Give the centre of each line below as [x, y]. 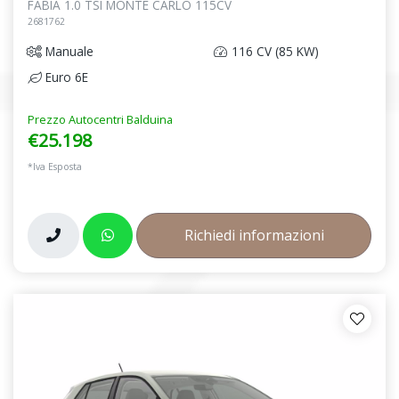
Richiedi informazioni [254, 235]
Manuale [68, 51]
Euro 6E [65, 77]
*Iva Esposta [55, 166]
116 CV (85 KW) [273, 51]
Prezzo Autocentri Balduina [100, 119]
